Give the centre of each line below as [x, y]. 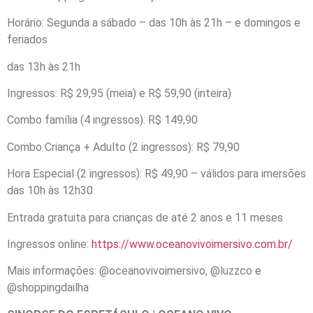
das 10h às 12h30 [50, 191]
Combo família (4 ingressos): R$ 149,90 [102, 120]
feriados [27, 40]
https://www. [124, 245]
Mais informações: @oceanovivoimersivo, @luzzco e [134, 271]
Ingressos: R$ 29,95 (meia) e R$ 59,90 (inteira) [119, 94]
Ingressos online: [49, 245]
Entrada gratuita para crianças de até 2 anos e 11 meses [145, 217]
